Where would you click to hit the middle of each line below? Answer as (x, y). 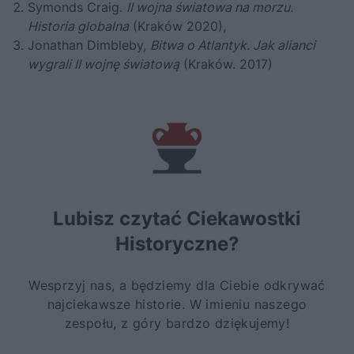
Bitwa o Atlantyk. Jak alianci (233, 45)
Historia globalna (78, 26)
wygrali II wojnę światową (104, 64)
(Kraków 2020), (177, 26)
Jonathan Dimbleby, (89, 45)
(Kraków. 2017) (226, 64)
